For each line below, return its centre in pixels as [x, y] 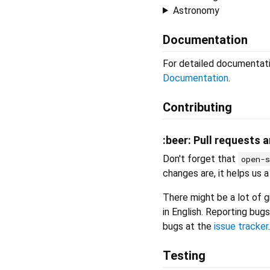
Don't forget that [200, 159]
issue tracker [241, 226]
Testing [184, 255]
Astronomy [196, 10]
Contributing [197, 107]
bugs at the [188, 226]
